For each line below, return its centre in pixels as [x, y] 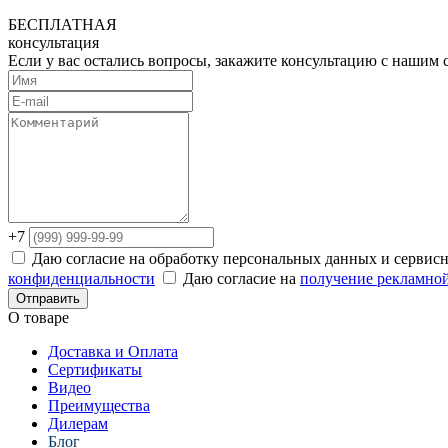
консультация [53, 42]
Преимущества [99, 405]
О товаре [38, 317]
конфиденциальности [81, 278]
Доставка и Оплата [113, 351]
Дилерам [78, 423]
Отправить [48, 298]
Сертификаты [95, 369]
